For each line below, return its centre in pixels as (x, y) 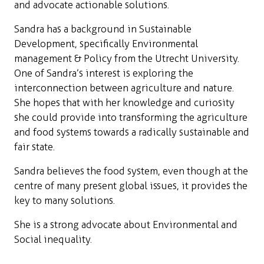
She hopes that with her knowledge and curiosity (124, 103)
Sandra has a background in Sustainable (103, 29)
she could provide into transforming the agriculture (131, 117)
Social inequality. (53, 239)
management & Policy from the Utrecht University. (127, 58)
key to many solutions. (65, 200)
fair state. (34, 147)
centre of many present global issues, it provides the (131, 186)
